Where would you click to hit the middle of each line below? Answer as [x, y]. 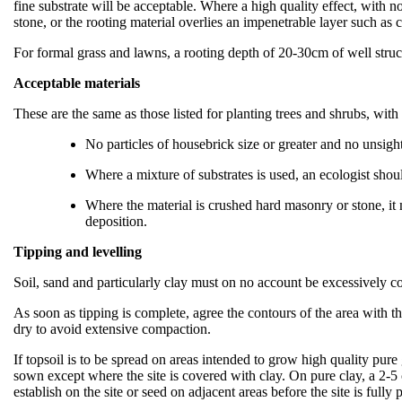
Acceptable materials [77, 83]
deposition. [116, 221]
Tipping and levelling [78, 252]
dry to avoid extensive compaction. [112, 329]
